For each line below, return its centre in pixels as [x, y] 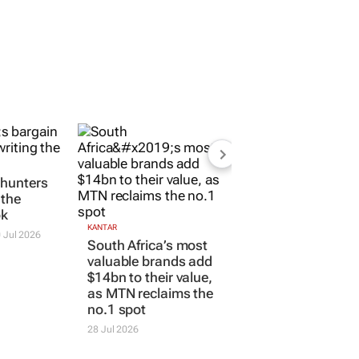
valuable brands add [150, 261]
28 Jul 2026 [113, 329]
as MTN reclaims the [151, 293]
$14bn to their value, [150, 277]
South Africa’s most [148, 245]
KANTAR [102, 227]
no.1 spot [117, 309]
